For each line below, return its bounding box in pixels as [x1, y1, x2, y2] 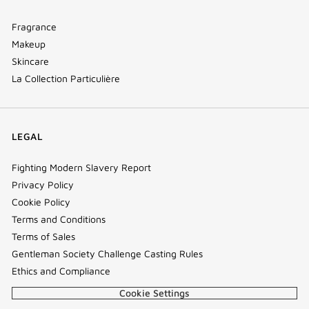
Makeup [12, 38, 46, 50]
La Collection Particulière [12, 72, 120, 85]
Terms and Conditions [12, 213, 106, 226]
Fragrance [12, 21, 57, 33]
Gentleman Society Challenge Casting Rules [12, 248, 203, 260]
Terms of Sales [12, 230, 75, 243]
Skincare [12, 55, 49, 68]
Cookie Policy [12, 196, 70, 208]
